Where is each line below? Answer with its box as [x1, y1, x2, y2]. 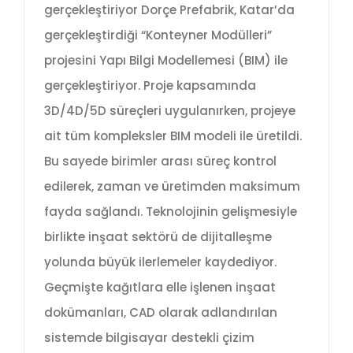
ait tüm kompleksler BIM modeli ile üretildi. [44, 127, 302, 144]
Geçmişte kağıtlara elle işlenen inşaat [44, 278, 276, 295]
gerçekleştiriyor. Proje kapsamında [44, 76, 256, 94]
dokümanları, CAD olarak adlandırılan [44, 303, 277, 321]
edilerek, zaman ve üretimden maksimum [44, 177, 300, 195]
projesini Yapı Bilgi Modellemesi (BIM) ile [44, 51, 288, 69]
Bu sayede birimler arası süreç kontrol [44, 152, 277, 169]
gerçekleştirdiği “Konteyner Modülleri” [44, 26, 272, 43]
